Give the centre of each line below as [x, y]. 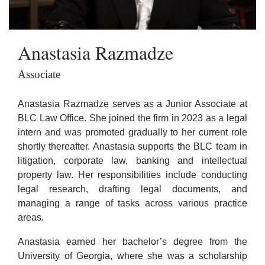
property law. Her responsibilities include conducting [132, 175]
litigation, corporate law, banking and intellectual [132, 161]
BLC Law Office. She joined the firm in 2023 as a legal [132, 118]
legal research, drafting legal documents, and [132, 189]
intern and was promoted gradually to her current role [132, 132]
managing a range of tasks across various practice [132, 203]
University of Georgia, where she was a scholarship [132, 256]
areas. [34, 218]
